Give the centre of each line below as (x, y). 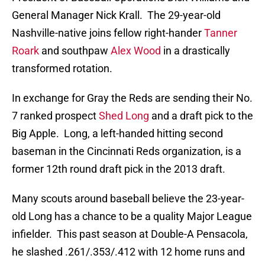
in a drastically (195, 51)
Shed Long (124, 116)
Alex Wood (136, 51)
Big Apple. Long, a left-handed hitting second (117, 134)
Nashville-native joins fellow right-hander (108, 33)
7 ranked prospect (55, 116)
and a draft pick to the (201, 116)
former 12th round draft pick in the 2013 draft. (119, 169)
